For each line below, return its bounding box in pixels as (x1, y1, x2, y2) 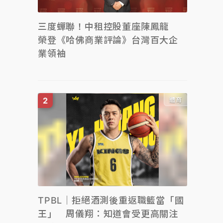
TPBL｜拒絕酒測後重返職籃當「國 (38, 195, 184, 206)
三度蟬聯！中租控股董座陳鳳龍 (38, 21, 178, 32)
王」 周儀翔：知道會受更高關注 (38, 209, 178, 219)
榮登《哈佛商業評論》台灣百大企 (38, 34, 178, 45)
